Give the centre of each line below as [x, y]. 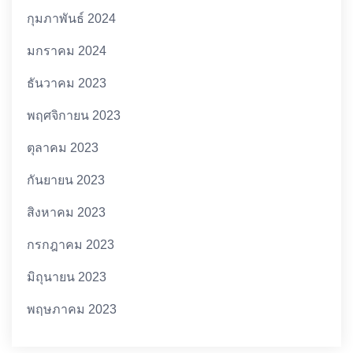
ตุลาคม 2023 [63, 147]
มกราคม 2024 [67, 50]
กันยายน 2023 [66, 180]
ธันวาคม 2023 [67, 83]
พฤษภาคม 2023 [72, 309]
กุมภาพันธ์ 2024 [72, 18]
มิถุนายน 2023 [67, 277]
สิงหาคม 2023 [67, 212]
